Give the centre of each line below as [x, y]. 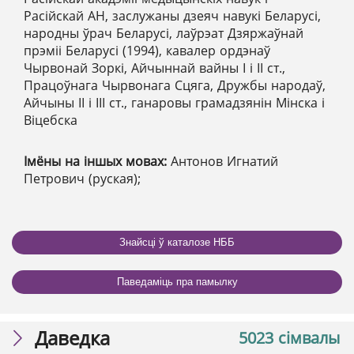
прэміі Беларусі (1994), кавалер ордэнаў [147, 50]
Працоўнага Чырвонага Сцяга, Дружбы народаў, [175, 85]
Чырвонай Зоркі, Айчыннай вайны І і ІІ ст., [154, 68]
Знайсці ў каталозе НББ [177, 243]
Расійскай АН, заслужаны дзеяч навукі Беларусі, [172, 15]
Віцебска [51, 120]
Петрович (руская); [82, 178]
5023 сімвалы [289, 337]
